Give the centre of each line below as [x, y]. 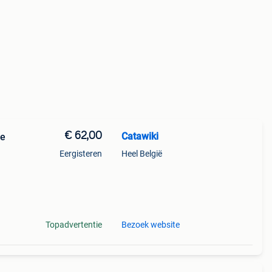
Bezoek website [150, 225]
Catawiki [140, 136]
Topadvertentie [73, 225]
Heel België [141, 154]
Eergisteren [80, 154]
